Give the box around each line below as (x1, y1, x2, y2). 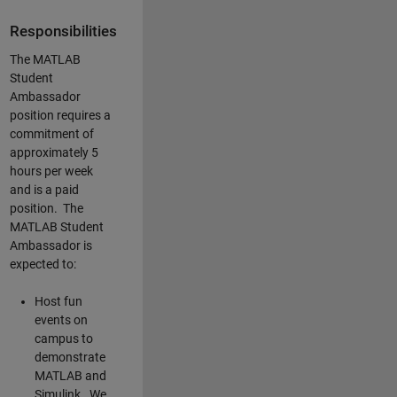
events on (34, 312, 88, 327)
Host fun (34, 293, 82, 308)
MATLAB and (34, 368, 106, 383)
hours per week (9, 163, 93, 178)
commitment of (9, 126, 94, 141)
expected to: (9, 256, 76, 271)
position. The (9, 200, 83, 215)
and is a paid (9, 182, 79, 197)
